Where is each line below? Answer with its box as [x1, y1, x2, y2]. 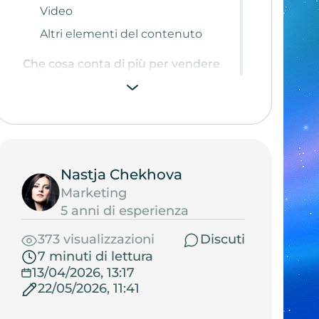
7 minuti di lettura [37, 249, 153, 265]
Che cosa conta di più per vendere [22, 56, 220, 70]
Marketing [60, 184, 127, 201]
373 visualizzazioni [37, 231, 155, 248]
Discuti [199, 231, 245, 248]
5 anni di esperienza [60, 202, 189, 219]
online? [22, 70, 64, 84]
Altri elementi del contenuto [39, 26, 202, 41]
